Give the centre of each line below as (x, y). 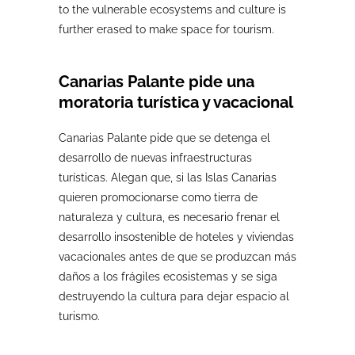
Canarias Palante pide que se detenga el (164, 138)
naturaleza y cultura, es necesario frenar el (169, 217)
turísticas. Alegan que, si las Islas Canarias (168, 177)
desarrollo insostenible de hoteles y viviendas (176, 237)
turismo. (79, 316)
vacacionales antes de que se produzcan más (177, 257)
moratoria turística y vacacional (176, 102)
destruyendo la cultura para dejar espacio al (174, 296)
